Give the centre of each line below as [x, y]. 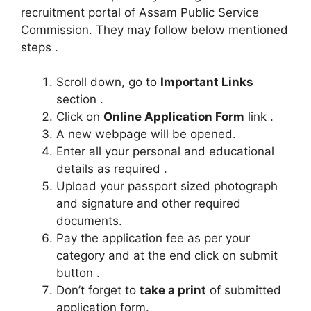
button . [78, 273]
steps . [40, 47]
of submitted [244, 290]
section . [80, 99]
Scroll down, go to [108, 82]
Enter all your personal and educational [165, 151]
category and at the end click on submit [167, 255]
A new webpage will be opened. [146, 134]
